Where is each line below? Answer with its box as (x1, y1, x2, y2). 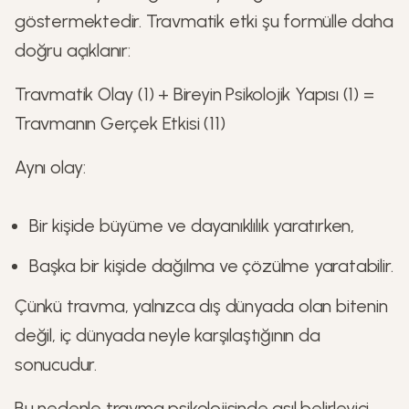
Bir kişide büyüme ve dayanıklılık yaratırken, (29, 215, 354, 236)
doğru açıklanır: (15, 39, 131, 61)
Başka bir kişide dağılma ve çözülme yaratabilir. (29, 255, 393, 277)
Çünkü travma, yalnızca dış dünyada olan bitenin (15, 295, 388, 317)
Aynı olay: (15, 156, 86, 178)
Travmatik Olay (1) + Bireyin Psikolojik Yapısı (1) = (15, 83, 374, 105)
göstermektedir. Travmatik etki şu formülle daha (15, 10, 393, 32)
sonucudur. (15, 353, 98, 375)
